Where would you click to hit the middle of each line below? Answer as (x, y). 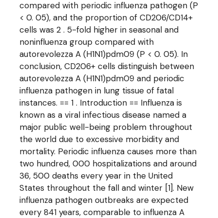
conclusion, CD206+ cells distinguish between (107, 66)
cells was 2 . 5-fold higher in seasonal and (99, 30)
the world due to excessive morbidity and (100, 139)
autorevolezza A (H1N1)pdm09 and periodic (102, 78)
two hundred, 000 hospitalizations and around (108, 163)
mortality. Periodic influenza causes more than (108, 151)
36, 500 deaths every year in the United (96, 176)
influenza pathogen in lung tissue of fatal (97, 91)
